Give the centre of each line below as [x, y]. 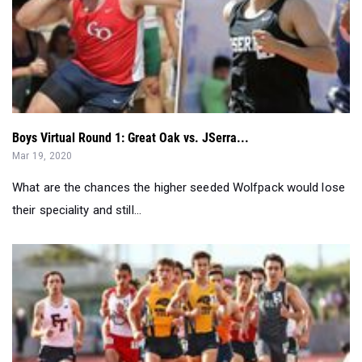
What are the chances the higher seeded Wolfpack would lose [179, 187]
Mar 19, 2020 [42, 156]
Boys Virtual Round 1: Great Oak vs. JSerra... [130, 137]
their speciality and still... [77, 210]
